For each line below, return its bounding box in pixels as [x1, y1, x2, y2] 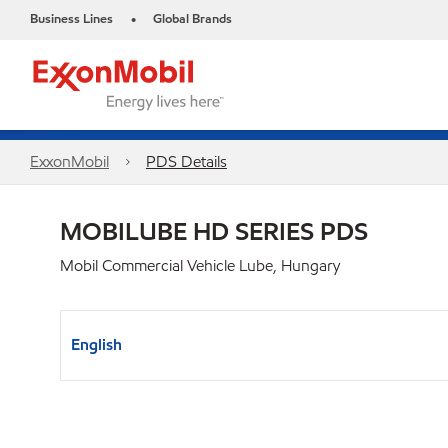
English [71, 334, 122, 355]
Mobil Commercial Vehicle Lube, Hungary [60, 255, 340, 276]
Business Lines [30, 10, 113, 28]
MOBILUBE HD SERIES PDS [60, 215, 368, 247]
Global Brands [153, 10, 232, 28]
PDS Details [145, 151, 227, 172]
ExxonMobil [30, 151, 109, 172]
